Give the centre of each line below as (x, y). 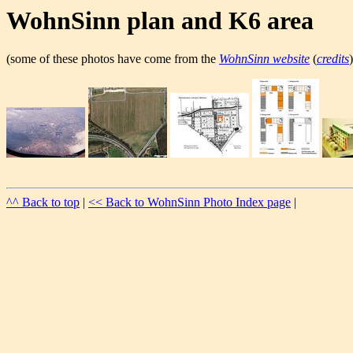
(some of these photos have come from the (113, 59)
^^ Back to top (43, 203)
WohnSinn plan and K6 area (160, 20)
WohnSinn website (264, 59)
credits (333, 59)
